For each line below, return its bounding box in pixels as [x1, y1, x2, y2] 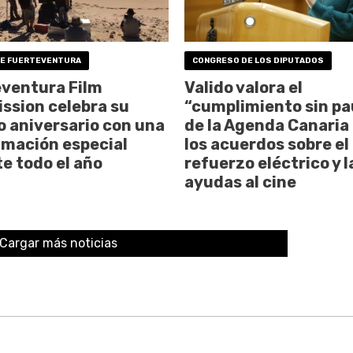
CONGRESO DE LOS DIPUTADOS [191, 55, 324, 65]
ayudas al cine [184, 172, 296, 191]
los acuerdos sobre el [184, 134, 349, 154]
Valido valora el [184, 77, 303, 97]
